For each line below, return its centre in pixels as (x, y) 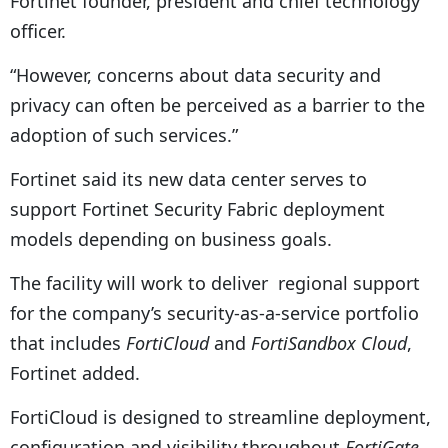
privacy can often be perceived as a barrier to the (217, 104)
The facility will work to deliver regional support (215, 282)
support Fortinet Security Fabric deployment (197, 208)
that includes (68, 342)
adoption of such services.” (124, 134)
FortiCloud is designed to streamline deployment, (220, 416)
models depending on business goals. (171, 238)
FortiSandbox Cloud (329, 342)
